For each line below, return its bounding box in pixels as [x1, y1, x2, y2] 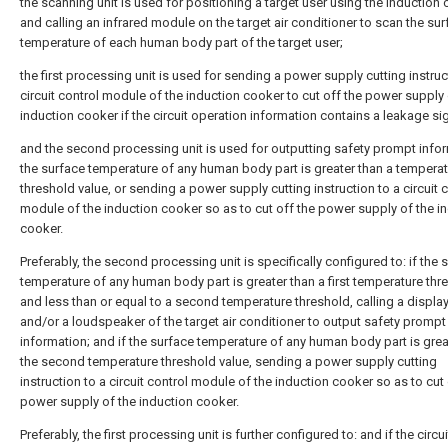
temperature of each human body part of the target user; [20, 34, 343, 50]
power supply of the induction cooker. [20, 393, 239, 409]
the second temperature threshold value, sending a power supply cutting [20, 353, 437, 369]
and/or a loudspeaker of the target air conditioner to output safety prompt [20, 313, 446, 329]
